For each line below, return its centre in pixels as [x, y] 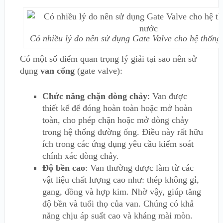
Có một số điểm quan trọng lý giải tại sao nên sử [108, 59]
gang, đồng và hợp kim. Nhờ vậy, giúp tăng [121, 192]
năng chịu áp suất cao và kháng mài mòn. [117, 216]
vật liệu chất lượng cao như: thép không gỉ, [120, 180]
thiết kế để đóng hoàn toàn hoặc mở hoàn [117, 108]
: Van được [167, 96]
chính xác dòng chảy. [80, 156]
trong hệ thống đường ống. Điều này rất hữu [122, 132]
